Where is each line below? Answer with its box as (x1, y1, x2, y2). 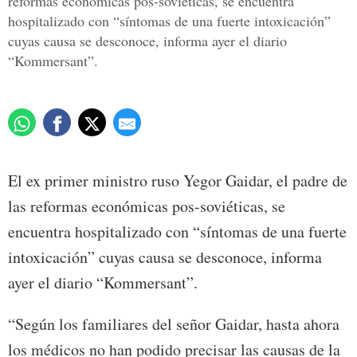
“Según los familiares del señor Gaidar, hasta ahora (8, 313, 339, 335)
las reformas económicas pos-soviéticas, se (8, 195, 285, 218)
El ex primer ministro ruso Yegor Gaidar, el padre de (8, 170, 347, 192)
